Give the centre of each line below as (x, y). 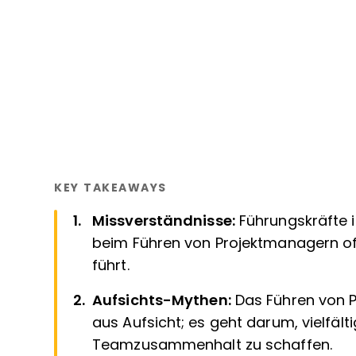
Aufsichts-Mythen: (164, 300)
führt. (111, 265)
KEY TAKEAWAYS (110, 188)
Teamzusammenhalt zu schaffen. (212, 345)
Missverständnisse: (166, 221)
